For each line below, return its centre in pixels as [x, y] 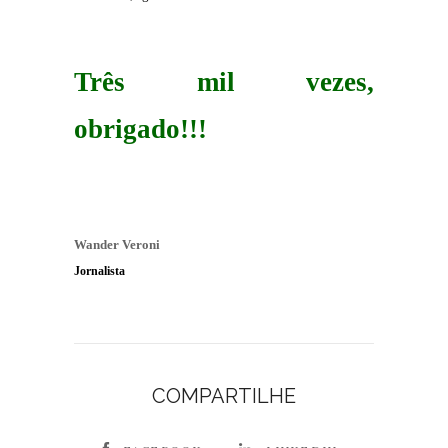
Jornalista [99, 271]
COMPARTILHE [224, 396]
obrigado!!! [140, 129]
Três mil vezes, [224, 82]
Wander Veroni [117, 245]
